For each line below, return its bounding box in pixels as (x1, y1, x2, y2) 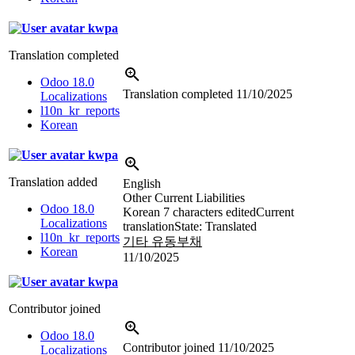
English (123, 176, 161, 190)
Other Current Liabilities (123, 190, 245, 204)
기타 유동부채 (123, 234, 202, 248)
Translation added (9, 174, 97, 189)
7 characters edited (163, 204, 256, 219)
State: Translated (174, 219, 257, 233)
